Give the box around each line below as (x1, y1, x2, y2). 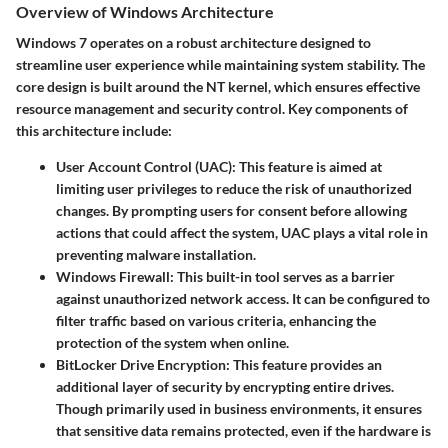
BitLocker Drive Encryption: (56, 356, 230, 374)
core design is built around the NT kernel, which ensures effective (16, 78, 420, 96)
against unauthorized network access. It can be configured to (56, 290, 430, 308)
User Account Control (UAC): (56, 158, 236, 176)
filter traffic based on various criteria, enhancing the (56, 312, 376, 330)
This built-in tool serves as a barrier (174, 268, 395, 286)
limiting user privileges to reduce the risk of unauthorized (56, 180, 412, 198)
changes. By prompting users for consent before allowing (56, 202, 407, 220)
